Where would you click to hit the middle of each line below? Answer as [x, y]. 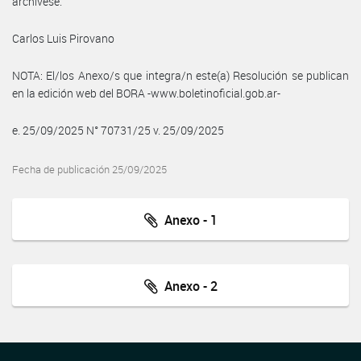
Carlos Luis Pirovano [63, 38]
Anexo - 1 [187, 220]
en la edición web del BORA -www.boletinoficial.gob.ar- [146, 93]
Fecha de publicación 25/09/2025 [89, 169]
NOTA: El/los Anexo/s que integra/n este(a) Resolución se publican [180, 75]
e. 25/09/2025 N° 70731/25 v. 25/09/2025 [118, 130]
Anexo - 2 [187, 286]
